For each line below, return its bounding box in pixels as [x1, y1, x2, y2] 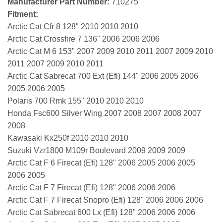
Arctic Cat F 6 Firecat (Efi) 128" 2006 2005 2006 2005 [7, 159, 195, 167]
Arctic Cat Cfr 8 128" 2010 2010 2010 [7, 22, 138, 31]
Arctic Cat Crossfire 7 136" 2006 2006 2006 [7, 35, 160, 44]
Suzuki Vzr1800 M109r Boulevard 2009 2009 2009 [7, 146, 185, 155]
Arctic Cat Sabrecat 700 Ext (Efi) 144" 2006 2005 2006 [7, 72, 198, 81]
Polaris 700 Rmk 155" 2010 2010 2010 [7, 97, 144, 106]
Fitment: [7, 10, 38, 19]
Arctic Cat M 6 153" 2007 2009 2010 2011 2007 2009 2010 [7, 47, 213, 56]
